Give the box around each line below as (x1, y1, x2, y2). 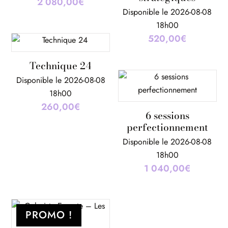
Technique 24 (30, 58, 92, 73)
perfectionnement (126, 120, 208, 135)
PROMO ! (25, 208, 73, 223)
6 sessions (145, 108, 189, 123)
